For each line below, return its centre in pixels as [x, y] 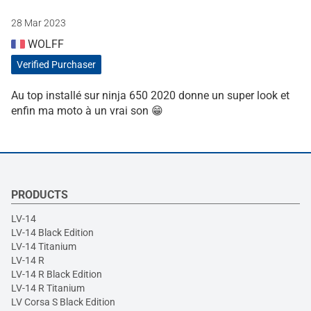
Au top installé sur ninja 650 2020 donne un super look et [150, 95]
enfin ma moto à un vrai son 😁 [87, 110]
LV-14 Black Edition [52, 232]
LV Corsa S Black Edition [63, 302]
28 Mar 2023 [39, 23]
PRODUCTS [40, 194]
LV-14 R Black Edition [57, 274]
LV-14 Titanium [44, 246]
